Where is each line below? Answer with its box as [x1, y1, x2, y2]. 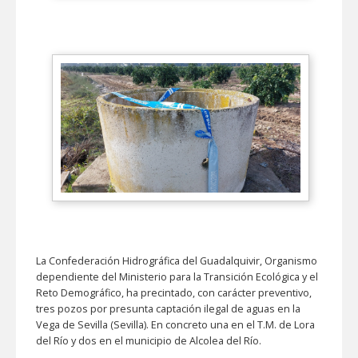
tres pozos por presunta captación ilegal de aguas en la [36, 302, 300, 316]
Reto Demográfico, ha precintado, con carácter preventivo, [36, 286, 312, 300]
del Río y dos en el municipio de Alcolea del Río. [36, 334, 264, 348]
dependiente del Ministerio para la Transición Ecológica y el [36, 270, 318, 284]
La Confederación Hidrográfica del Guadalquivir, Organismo [36, 254, 317, 268]
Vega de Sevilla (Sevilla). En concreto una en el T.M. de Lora [36, 318, 315, 332]
